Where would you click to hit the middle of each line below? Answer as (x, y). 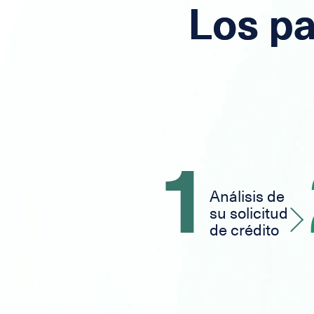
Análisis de (247, 197)
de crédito (244, 231)
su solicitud (249, 214)
